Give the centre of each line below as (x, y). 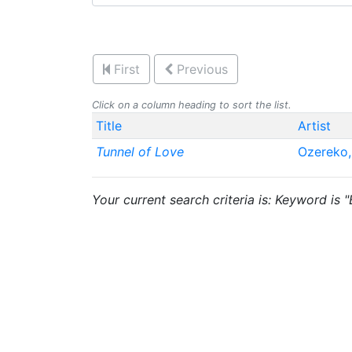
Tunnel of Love (139, 152)
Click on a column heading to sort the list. (192, 105)
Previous (202, 69)
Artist (314, 126)
